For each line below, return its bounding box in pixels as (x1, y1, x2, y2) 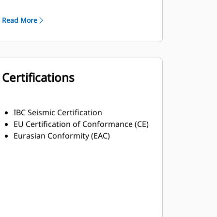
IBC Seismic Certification (13, 107, 102, 118)
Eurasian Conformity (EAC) (13, 130, 110, 141)
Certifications (1, 69, 75, 85)
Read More (1, 15, 37, 25)
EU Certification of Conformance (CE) (13, 119, 149, 129)
